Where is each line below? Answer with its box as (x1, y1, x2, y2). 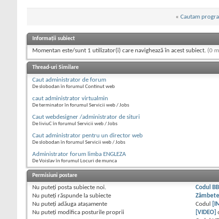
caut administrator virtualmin (32, 95, 108, 102)
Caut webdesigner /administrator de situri (32, 114, 140, 121)
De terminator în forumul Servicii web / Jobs (32, 103, 129, 109)
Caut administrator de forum (32, 77, 106, 84)
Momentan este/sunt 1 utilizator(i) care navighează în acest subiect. (32, 47, 207, 54)
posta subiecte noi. (56, 184, 106, 191)
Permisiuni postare (32, 173, 77, 179)
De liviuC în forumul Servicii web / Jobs (32, 121, 117, 127)
